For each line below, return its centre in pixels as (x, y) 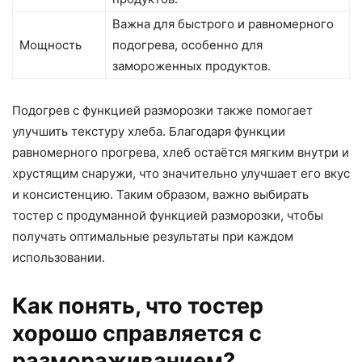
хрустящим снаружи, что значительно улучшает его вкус (181, 174)
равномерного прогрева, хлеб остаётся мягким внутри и (181, 153)
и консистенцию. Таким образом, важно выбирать (160, 195)
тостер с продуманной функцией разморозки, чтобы (168, 216)
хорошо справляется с (137, 334)
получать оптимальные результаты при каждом (153, 237)
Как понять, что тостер (138, 306)
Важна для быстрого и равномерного (223, 24)
